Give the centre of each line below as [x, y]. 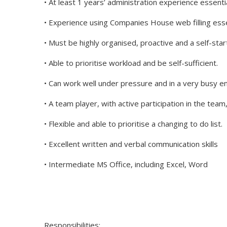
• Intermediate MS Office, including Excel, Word [126, 164]
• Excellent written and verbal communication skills [131, 144]
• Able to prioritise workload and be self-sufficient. [131, 63]
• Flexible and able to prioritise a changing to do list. [133, 124]
